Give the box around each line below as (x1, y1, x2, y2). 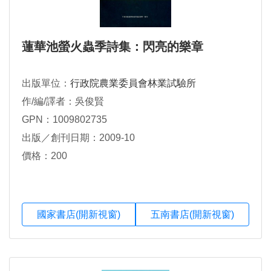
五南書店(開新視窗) (151, 209, 234, 220)
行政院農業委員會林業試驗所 (70, 78, 196, 89)
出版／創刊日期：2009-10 (22, 132, 135, 143)
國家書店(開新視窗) (37, 209, 120, 220)
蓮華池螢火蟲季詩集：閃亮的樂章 (22, 40, 203, 54)
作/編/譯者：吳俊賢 (22, 96, 104, 107)
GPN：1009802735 (22, 114, 107, 125)
